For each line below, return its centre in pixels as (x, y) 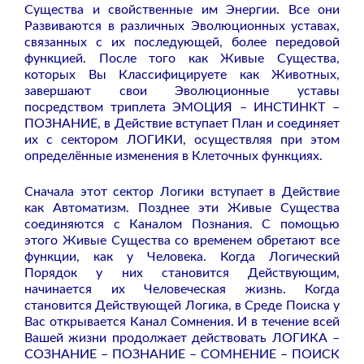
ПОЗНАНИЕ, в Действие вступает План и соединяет (182, 124)
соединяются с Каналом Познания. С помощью (182, 225)
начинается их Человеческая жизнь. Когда (182, 290)
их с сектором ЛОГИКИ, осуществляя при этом (182, 140)
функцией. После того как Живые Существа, (182, 59)
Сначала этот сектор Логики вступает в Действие (182, 192)
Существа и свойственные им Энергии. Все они (182, 10)
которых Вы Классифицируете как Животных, (182, 75)
